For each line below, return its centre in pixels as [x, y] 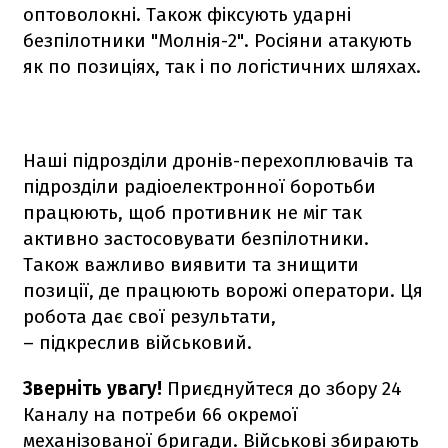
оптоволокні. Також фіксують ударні [187, 14]
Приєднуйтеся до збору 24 [282, 388]
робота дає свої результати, [149, 316]
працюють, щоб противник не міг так [192, 212]
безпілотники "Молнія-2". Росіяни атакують [217, 40]
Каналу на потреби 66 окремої [160, 414]
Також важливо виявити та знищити [191, 264]
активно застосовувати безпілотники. [196, 238]
